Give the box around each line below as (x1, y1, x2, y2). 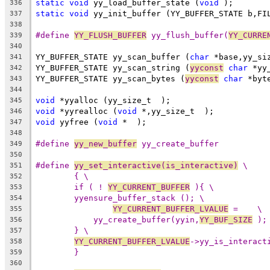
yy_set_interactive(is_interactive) (74, 160, 238, 170)
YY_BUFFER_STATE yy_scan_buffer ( (36, 52, 190, 61)
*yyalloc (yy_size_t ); (55, 95, 171, 105)
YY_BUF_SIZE (199, 215, 253, 224)
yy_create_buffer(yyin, (93, 215, 199, 224)
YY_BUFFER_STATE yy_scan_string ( (36, 63, 190, 72)
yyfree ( (55, 117, 98, 127)
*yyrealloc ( (55, 106, 118, 116)
